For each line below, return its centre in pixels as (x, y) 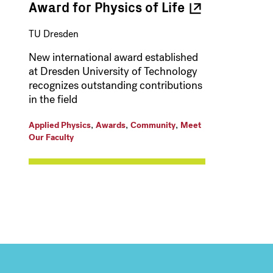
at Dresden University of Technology (113, 72)
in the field (53, 100)
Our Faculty (51, 138)
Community (153, 126)
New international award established (113, 58)
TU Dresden (53, 34)
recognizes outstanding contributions (115, 86)
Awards (110, 126)
